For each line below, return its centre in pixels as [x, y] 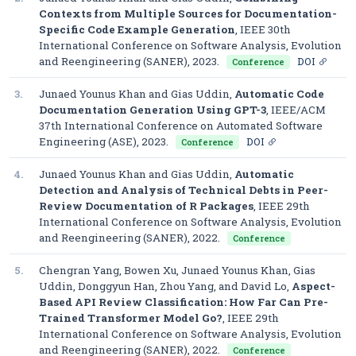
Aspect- [313, 286]
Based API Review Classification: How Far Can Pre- [184, 302]
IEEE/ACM [298, 110]
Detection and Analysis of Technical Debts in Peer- [184, 190]
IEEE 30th [265, 29]
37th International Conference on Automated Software [181, 126]
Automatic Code [279, 94]
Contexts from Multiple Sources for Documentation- [188, 14]
